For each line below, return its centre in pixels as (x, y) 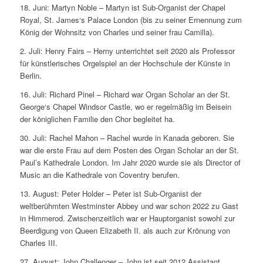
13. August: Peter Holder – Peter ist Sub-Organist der (110, 194)
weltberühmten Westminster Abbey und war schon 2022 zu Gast (129, 206)
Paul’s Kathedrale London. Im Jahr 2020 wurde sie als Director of (130, 163)
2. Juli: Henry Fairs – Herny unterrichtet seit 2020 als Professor (127, 51)
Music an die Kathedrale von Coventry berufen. (100, 175)
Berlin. (31, 76)
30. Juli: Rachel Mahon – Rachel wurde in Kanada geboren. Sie (127, 138)
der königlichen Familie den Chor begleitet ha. (97, 119)
